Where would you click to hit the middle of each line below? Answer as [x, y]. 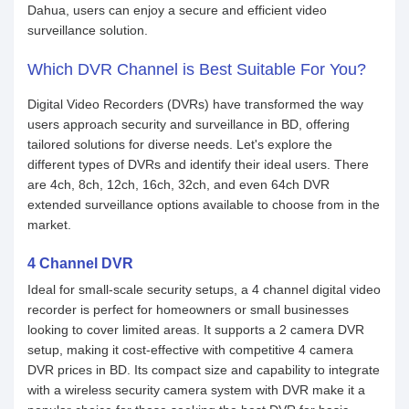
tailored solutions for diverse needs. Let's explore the [180, 144]
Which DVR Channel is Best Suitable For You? [197, 69]
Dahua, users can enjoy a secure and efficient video [177, 10]
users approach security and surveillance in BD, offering [189, 124]
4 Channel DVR [80, 263]
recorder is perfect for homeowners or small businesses [188, 309]
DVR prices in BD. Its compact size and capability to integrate [204, 370]
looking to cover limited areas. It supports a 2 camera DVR [196, 330]
